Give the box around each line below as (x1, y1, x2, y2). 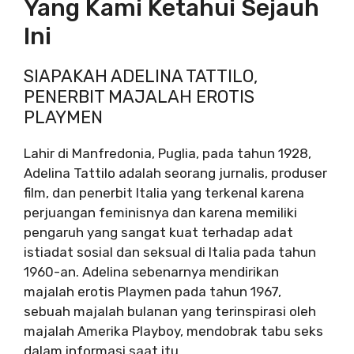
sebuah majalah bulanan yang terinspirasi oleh (24, 303, 316, 319)
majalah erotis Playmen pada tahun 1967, (24, 283, 281, 299)
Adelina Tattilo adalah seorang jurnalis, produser (24, 164, 327, 181)
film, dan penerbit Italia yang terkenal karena (24, 184, 304, 201)
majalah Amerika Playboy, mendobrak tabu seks (24, 322, 323, 339)
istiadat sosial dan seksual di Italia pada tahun (24, 243, 316, 260)
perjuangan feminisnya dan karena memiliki (24, 204, 297, 220)
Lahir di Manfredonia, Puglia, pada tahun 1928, (24, 145, 311, 161)
